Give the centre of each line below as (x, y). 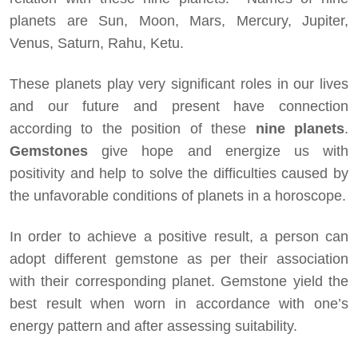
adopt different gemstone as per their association (179, 259)
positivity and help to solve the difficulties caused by (179, 173)
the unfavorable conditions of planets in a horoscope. (178, 195)
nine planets (296, 128)
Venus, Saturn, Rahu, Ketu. (97, 43)
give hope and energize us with (225, 151)
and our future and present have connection (179, 106)
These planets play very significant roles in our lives (179, 84)
